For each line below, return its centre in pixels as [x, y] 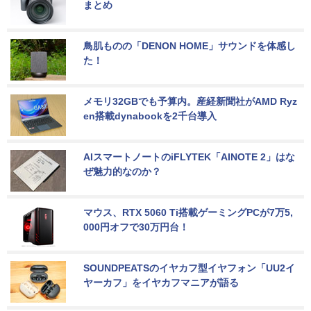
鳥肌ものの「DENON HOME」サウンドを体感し [190, 46]
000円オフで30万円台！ [136, 227]
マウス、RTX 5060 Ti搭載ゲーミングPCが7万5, [188, 213]
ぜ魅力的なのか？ [122, 172]
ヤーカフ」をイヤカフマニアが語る [161, 283]
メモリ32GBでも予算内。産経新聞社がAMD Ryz [190, 102]
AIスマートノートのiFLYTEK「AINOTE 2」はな [189, 157]
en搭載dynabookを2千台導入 [150, 116]
